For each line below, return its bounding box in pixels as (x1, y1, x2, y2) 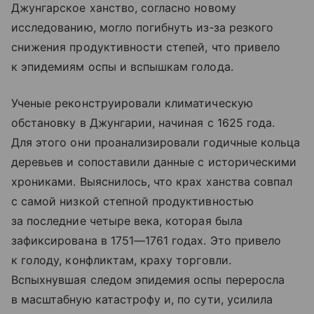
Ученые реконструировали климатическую (11, 96, 253, 111)
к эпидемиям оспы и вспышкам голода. (11, 60, 233, 74)
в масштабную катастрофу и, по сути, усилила (11, 292, 273, 307)
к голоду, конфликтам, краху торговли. (11, 253, 231, 268)
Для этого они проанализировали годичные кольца (11, 135, 301, 150)
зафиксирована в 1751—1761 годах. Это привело (11, 233, 282, 248)
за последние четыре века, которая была (11, 214, 243, 228)
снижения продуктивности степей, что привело (11, 40, 281, 55)
